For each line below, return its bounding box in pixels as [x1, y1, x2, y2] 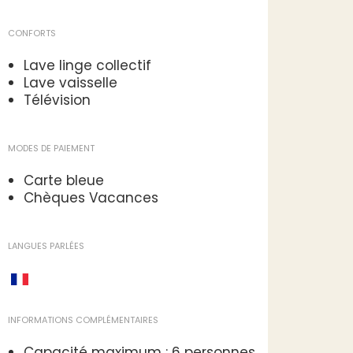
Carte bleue [24, 171, 104, 190]
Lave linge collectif [24, 56, 151, 75]
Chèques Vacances [24, 188, 158, 207]
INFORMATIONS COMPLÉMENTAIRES [8, 313, 158, 326]
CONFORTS [8, 27, 56, 39]
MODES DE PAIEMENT [8, 142, 95, 154]
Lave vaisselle [24, 73, 117, 92]
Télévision [24, 91, 91, 110]
